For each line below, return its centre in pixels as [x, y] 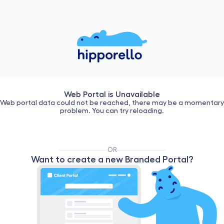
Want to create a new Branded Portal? [112, 159]
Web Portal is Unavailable [112, 94]
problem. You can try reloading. [112, 110]
